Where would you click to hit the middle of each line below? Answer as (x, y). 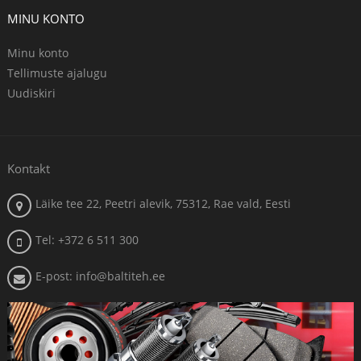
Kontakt (29, 168)
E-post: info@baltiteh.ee (100, 276)
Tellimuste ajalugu (57, 73)
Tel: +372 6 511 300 (87, 240)
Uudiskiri (31, 93)
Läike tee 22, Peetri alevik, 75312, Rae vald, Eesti (163, 203)
